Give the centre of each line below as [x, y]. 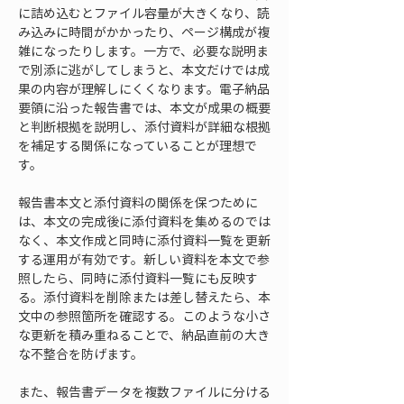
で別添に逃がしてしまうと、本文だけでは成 [144, 69]
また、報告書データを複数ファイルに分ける [144, 391]
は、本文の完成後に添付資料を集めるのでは [144, 221]
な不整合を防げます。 [81, 353]
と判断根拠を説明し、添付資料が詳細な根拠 [144, 126]
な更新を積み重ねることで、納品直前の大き [144, 335]
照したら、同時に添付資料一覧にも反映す [138, 278]
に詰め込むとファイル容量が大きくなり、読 [144, 13]
